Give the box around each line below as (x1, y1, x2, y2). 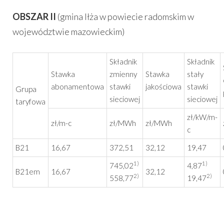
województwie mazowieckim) (12, 25, 126, 37)
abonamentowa (51, 81, 104, 91)
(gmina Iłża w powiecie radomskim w (57, 10, 194, 22)
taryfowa (15, 96, 45, 106)
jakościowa (145, 81, 181, 91)
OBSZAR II (12, 10, 57, 22)
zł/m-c (51, 118, 71, 127)
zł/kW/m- (187, 112, 217, 121)
